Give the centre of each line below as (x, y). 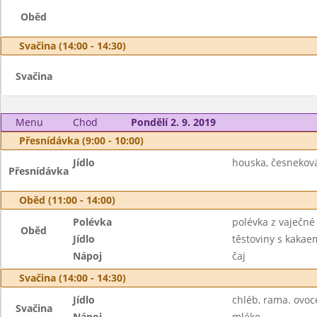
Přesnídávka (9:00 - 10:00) (81, 140)
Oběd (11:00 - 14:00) (67, 200)
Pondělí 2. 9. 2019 (173, 122)
